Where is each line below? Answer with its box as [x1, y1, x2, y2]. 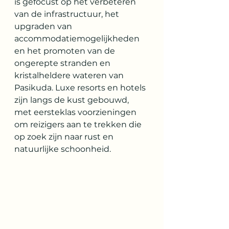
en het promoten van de [14, 46, 117, 56]
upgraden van [14, 21, 74, 31]
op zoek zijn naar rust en [14, 132, 116, 142]
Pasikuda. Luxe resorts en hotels [14, 83, 148, 93]
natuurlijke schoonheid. [14, 144, 111, 154]
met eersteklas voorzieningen [14, 107, 139, 117]
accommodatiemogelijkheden [14, 34, 142, 43]
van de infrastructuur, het [14, 9, 121, 19]
